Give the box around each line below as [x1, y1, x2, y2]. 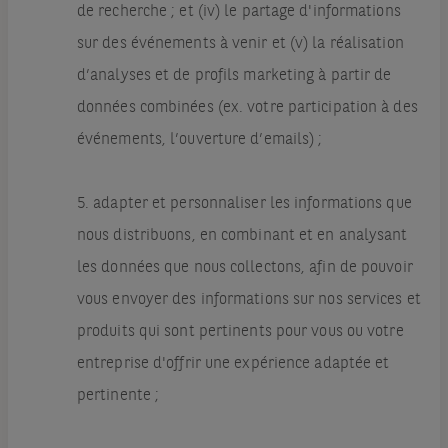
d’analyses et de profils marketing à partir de [76, 68, 392, 85]
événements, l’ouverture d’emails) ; [76, 132, 323, 149]
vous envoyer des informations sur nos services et [76, 292, 421, 309]
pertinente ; [76, 388, 160, 405]
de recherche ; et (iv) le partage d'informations [76, 4, 401, 21]
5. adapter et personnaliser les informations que [76, 196, 412, 213]
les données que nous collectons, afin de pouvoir [76, 260, 413, 277]
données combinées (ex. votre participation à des [76, 100, 418, 117]
